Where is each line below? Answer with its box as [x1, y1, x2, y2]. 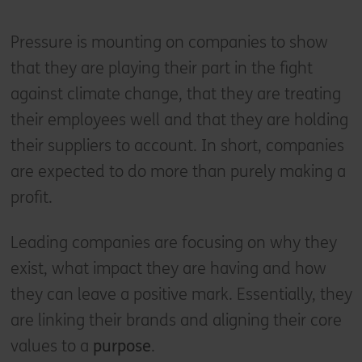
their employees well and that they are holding [10, 110, 348, 129]
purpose [92, 336, 151, 356]
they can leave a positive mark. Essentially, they [10, 284, 352, 304]
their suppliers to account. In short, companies [10, 136, 344, 155]
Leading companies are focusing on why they [10, 233, 337, 252]
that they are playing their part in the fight [10, 58, 313, 78]
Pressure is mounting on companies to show [10, 32, 328, 52]
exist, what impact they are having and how [10, 259, 326, 278]
